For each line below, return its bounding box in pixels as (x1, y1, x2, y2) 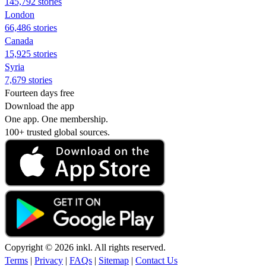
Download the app (5, 100, 74, 111)
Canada (5, 35, 33, 46)
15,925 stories (5, 48, 57, 59)
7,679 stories (5, 74, 52, 85)
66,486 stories (5, 22, 57, 33)
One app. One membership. (5, 113, 108, 124)
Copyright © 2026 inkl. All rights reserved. (5, 242, 166, 252)
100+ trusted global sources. (5, 126, 110, 137)
